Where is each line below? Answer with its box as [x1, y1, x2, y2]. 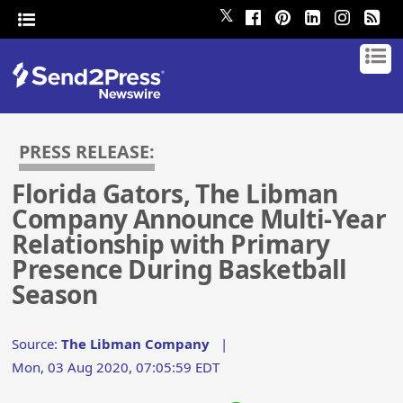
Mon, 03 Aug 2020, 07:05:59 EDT [12, 358, 220, 377]
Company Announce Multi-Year [12, 201, 387, 237]
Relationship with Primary [12, 227, 330, 262]
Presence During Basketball [12, 252, 347, 287]
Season [12, 277, 98, 312]
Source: [12, 335, 62, 354]
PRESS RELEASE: [19, 139, 156, 164]
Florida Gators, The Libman [12, 176, 338, 211]
